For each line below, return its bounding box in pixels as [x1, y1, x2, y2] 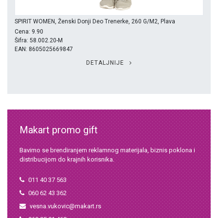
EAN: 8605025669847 [15, 46, 73, 53]
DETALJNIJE [86, 59, 126, 67]
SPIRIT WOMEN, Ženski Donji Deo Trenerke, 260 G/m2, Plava [15, 18, 175, 25]
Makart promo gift [19, 124, 98, 136]
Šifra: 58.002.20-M [15, 37, 63, 44]
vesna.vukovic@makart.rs [30, 202, 101, 210]
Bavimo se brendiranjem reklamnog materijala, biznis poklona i [19, 146, 195, 154]
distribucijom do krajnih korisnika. [19, 156, 114, 163]
